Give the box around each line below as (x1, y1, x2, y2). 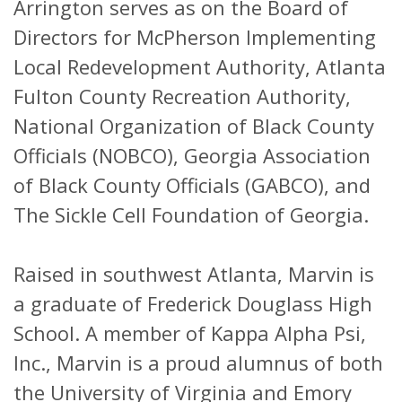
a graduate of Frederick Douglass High (13, 290, 372, 318)
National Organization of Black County (13, 112, 374, 140)
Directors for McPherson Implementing (13, 23, 376, 51)
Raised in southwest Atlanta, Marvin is (13, 260, 374, 288)
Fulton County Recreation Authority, (13, 83, 351, 110)
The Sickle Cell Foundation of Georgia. (13, 201, 369, 229)
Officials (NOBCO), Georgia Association (13, 142, 371, 170)
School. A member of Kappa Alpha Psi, (13, 319, 366, 347)
